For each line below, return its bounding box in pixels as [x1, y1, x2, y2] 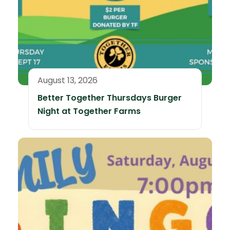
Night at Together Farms [37, 105, 141, 117]
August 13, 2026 [37, 74, 98, 86]
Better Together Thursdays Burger [37, 91, 182, 104]
